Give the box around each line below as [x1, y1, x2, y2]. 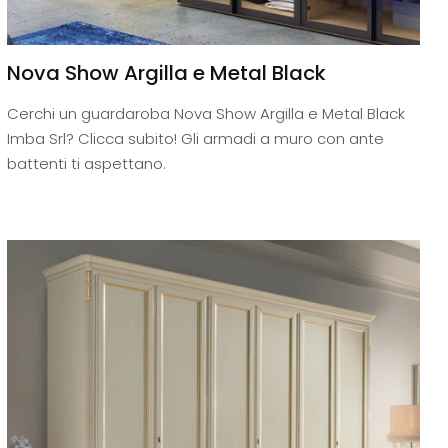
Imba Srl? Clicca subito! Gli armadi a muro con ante [6, 127, 384, 149]
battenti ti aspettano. [6, 152, 166, 174]
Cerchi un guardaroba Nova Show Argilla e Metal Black [6, 102, 405, 124]
